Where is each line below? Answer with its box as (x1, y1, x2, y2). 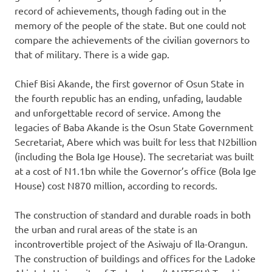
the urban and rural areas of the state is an (15, 223, 197, 236)
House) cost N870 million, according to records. (15, 179, 217, 192)
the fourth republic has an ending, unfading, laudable (15, 92, 242, 104)
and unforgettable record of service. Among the (15, 106, 221, 119)
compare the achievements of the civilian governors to (15, 33, 250, 46)
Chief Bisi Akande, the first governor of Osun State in (15, 77, 244, 90)
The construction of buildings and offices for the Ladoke (15, 252, 256, 265)
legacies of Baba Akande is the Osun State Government (15, 121, 253, 134)
